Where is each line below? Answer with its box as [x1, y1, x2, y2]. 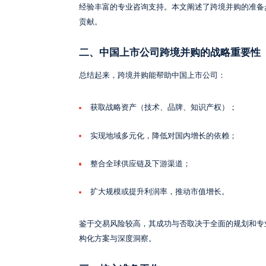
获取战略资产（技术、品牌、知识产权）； [90, 103, 237, 112]
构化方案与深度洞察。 [78, 235, 156, 243]
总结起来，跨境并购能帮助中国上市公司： [78, 71, 226, 80]
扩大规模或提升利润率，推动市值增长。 [90, 188, 229, 197]
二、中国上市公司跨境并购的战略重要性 [78, 46, 261, 58]
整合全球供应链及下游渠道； [90, 159, 191, 168]
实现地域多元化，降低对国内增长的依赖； [90, 131, 237, 140]
